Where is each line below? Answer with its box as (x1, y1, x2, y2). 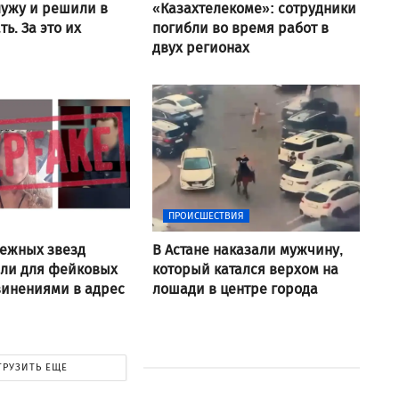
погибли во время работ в (151, 19, 329, 37)
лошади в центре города (151, 280, 318, 297)
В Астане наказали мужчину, (151, 240, 343, 258)
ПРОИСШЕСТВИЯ (167, 209, 244, 222)
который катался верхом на (151, 260, 338, 278)
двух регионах (151, 38, 249, 56)
